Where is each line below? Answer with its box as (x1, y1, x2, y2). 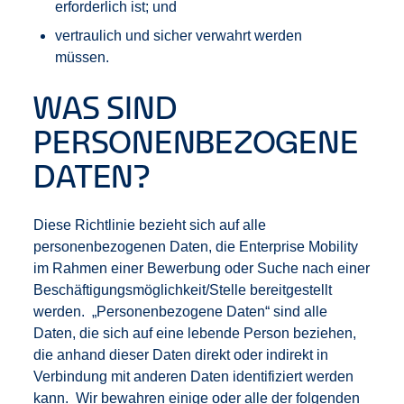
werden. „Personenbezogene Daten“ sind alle (33, 304, 328, 319)
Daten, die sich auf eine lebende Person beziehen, (33, 326, 357, 341)
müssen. (55, 50, 110, 65)
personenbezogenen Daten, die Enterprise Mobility (33, 239, 359, 254)
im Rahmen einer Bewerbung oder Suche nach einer (33, 261, 371, 276)
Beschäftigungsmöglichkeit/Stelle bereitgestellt (33, 282, 333, 298)
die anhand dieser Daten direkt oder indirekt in (33, 347, 329, 363)
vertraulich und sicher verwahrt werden (55, 28, 303, 43)
